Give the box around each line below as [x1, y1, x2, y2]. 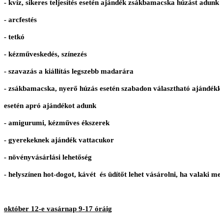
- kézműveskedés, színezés [4, 50, 87, 58]
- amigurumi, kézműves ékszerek [4, 119, 110, 127]
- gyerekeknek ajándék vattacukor [4, 136, 114, 144]
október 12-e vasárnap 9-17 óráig [4, 205, 112, 213]
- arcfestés [4, 16, 37, 24]
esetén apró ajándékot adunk [4, 102, 96, 110]
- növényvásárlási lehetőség [4, 153, 92, 162]
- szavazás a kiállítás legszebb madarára [4, 67, 134, 76]
